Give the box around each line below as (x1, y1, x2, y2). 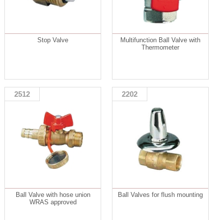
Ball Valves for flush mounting (118, 191, 203, 199)
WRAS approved (29, 198, 77, 206)
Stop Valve (37, 36, 68, 44)
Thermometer (141, 44, 180, 52)
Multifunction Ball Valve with (120, 36, 201, 44)
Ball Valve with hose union (15, 191, 90, 199)
